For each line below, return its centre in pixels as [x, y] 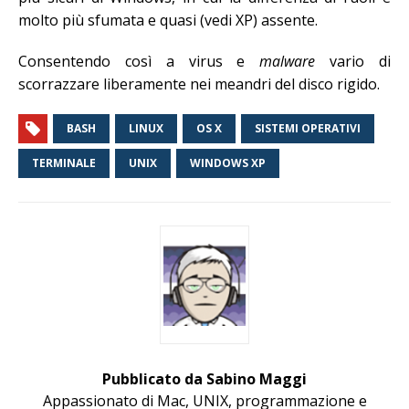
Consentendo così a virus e [139, 62]
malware [288, 62]
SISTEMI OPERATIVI [308, 129]
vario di [353, 62]
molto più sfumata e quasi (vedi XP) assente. [168, 21]
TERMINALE [64, 163]
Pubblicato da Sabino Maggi [204, 379]
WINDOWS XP [228, 163]
